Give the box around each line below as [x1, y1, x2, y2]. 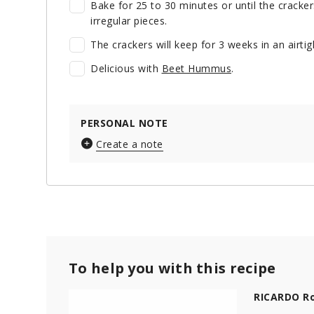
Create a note [96, 137, 163, 151]
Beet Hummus [161, 62, 231, 76]
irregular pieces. [90, 14, 168, 28]
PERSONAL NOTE [81, 116, 168, 130]
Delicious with [90, 62, 162, 76]
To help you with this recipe [69, 259, 276, 278]
